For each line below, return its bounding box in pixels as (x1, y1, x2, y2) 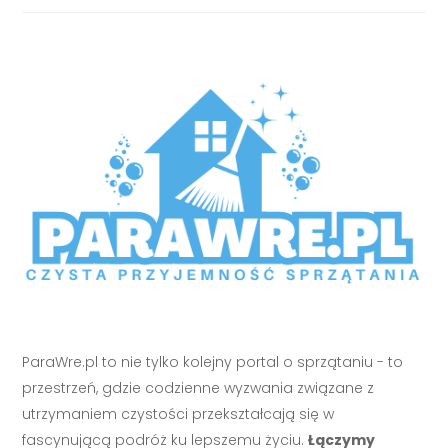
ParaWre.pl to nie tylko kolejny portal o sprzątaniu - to (22, 351, 404, 372)
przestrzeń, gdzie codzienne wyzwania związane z (22, 377, 375, 398)
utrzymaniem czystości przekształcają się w (22, 403, 335, 424)
